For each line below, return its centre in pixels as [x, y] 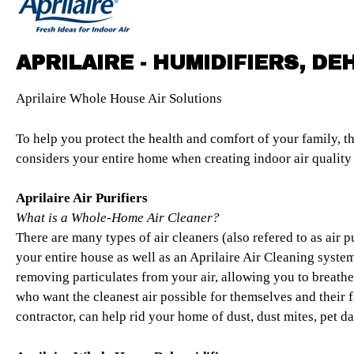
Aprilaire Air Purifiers [82, 198]
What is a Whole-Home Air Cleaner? [118, 218]
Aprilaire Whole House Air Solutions [119, 99]
